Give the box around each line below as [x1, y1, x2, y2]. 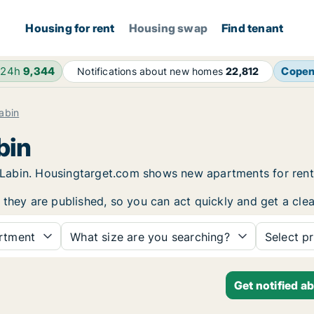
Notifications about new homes [77, 65, 226, 77]
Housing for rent [25, 21, 115, 35]
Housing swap [128, 21, 208, 35]
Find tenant [221, 21, 284, 35]
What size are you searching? [70, 230, 230, 244]
